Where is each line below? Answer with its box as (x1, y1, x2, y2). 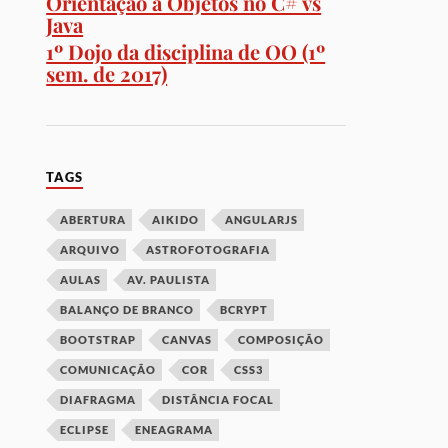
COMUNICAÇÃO (60, 363, 157, 377)
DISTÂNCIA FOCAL (162, 393, 275, 407)
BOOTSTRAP (60, 333, 137, 347)
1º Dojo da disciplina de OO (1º (46, 38, 326, 66)
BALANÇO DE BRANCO (60, 303, 195, 317)
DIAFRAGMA (60, 393, 137, 407)
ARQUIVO (60, 243, 121, 257)
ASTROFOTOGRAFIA (146, 243, 271, 257)
